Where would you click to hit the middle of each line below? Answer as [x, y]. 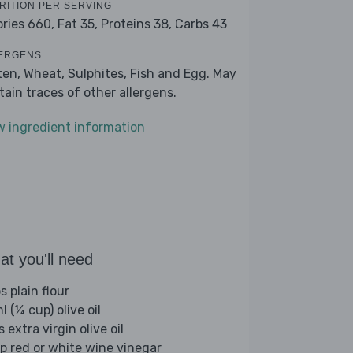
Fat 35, [78, 24]
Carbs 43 [201, 24]
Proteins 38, [136, 24]
